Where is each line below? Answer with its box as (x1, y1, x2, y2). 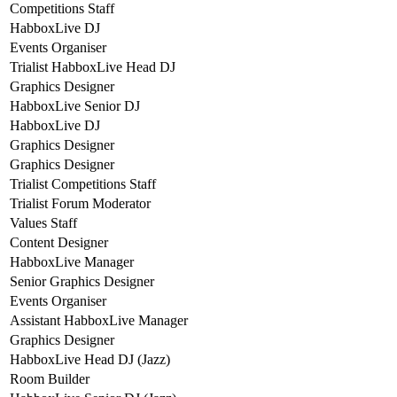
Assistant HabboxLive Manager (10, 312, 188, 328)
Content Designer (10, 234, 108, 250)
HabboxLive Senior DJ (10, 97, 140, 113)
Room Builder (10, 370, 90, 386)
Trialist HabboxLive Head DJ (10, 58, 175, 74)
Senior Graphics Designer (10, 273, 154, 289)
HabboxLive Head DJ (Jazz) (10, 351, 170, 367)
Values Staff (10, 214, 77, 230)
